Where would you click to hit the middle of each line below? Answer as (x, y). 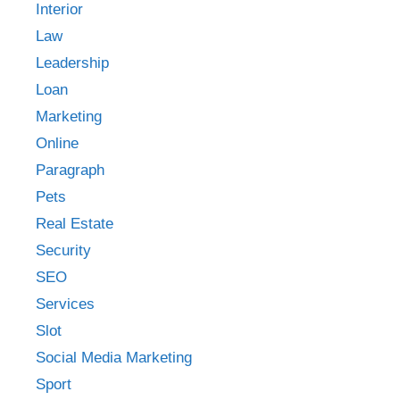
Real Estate (75, 223)
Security (63, 250)
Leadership (72, 62)
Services (65, 304)
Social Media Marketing (114, 357)
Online (57, 143)
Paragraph (70, 170)
